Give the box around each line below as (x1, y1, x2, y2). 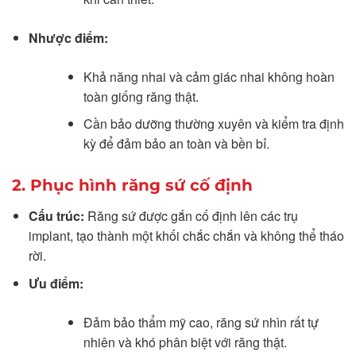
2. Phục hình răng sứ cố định (12, 176, 253, 195)
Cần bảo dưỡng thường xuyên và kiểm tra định (83, 114, 344, 133)
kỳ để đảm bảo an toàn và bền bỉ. (83, 134, 269, 153)
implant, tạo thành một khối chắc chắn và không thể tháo (28, 226, 344, 246)
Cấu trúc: (28, 207, 84, 226)
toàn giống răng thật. (83, 87, 199, 106)
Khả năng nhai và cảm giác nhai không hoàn (83, 67, 335, 86)
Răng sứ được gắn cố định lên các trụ (83, 207, 298, 226)
